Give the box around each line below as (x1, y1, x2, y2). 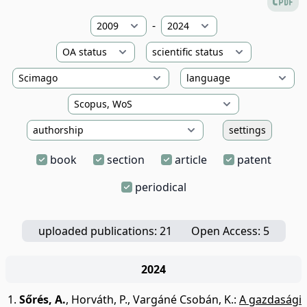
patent (236, 152, 271, 167)
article (174, 152, 207, 167)
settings (229, 123, 266, 136)
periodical (134, 180, 186, 195)
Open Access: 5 (191, 223, 269, 238)
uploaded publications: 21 (38, 223, 172, 238)
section (106, 152, 145, 167)
